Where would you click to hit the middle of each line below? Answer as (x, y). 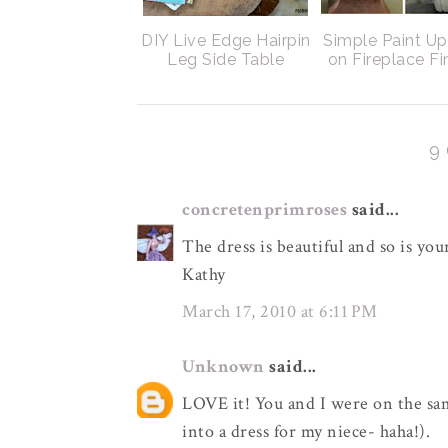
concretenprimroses (264, 209)
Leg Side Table (226, 59)
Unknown (223, 366)
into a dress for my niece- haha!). (306, 431)
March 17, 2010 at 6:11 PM (280, 311)
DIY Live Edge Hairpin (226, 40)
